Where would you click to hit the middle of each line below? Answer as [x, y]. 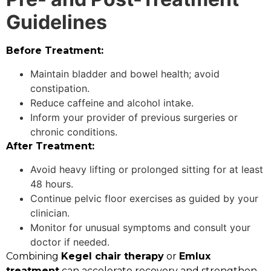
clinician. [50, 213]
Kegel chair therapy [113, 256]
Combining [34, 256]
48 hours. [52, 184]
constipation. [60, 89]
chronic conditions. [74, 132]
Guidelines [57, 22]
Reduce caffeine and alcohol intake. [112, 103]
